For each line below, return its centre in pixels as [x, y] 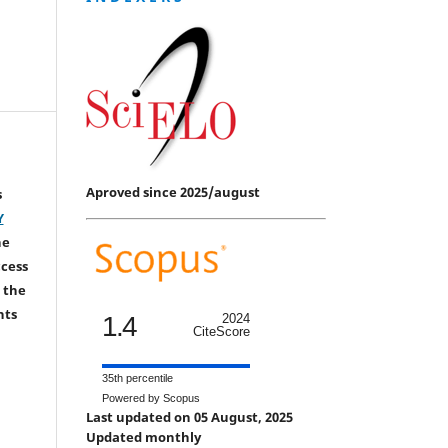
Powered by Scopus [151, 397]
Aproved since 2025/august [173, 191]
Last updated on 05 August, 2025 [191, 416]
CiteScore [221, 331]
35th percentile [137, 377]
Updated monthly [143, 436]
